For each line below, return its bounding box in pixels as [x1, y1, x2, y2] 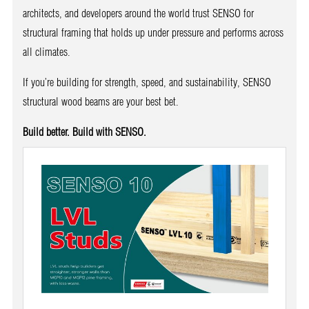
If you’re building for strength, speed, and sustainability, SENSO [22, 74, 271, 89]
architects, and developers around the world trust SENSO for [22, 6, 254, 20]
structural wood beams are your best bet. [22, 94, 179, 108]
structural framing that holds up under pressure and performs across [22, 25, 283, 39]
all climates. [22, 44, 70, 59]
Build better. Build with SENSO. [22, 124, 146, 139]
